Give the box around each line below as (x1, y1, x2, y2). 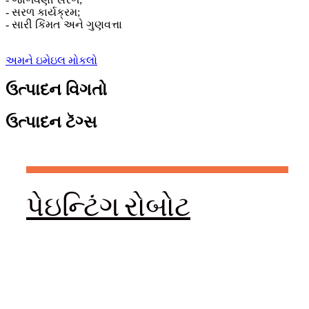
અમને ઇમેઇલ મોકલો (6, 54, 97, 67)
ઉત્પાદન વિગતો (6, 80, 107, 99)
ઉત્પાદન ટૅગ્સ (6, 112, 97, 131)
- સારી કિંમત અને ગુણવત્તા (6, 19, 122, 31)
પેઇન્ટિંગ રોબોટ (26, 186, 190, 224)
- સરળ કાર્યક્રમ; (6, 6, 80, 19)
